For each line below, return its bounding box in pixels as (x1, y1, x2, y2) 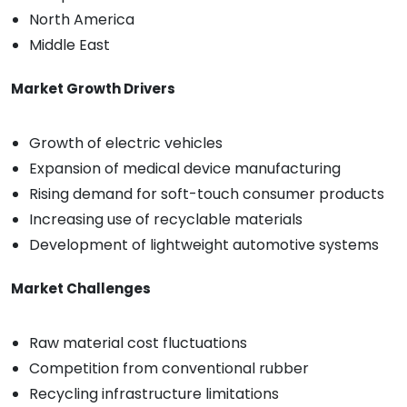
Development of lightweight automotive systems (29, 234, 379, 256)
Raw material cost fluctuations (29, 333, 247, 354)
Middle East (29, 35, 110, 56)
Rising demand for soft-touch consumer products (29, 184, 384, 205)
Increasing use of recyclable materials (29, 209, 303, 231)
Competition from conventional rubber (29, 358, 309, 380)
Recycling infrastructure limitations (29, 383, 279, 405)
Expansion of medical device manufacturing (29, 158, 341, 180)
